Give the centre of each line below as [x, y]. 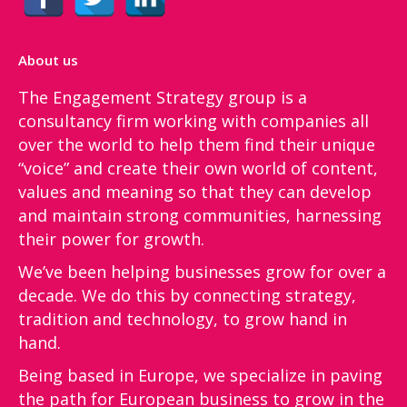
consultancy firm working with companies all [194, 121]
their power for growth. [111, 239]
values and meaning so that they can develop [195, 192]
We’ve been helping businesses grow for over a [202, 272]
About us [48, 60]
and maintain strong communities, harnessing [200, 215]
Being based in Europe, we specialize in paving [200, 375]
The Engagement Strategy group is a [163, 97]
